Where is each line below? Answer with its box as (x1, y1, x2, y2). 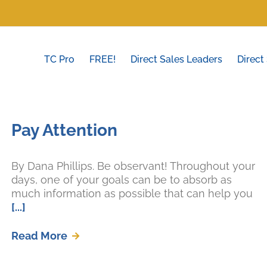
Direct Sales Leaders (131, 54, 222, 65)
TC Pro (44, 54, 74, 65)
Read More (11, 229, 67, 242)
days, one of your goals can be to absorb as (11, 173, 232, 186)
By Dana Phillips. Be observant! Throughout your (11, 160, 255, 172)
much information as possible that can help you (11, 187, 253, 200)
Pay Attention (11, 120, 117, 140)
